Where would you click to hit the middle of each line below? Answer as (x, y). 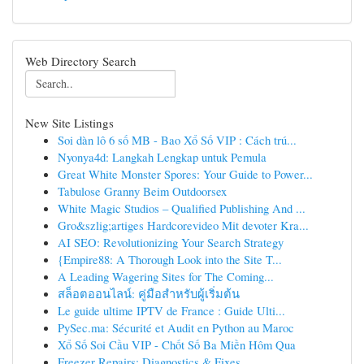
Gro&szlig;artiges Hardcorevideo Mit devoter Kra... (183, 225)
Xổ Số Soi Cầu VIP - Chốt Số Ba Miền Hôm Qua (177, 344)
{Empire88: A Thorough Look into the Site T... (170, 259)
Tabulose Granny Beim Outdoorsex (142, 191)
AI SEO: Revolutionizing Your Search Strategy (171, 242)
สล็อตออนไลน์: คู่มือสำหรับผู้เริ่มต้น (149, 293)
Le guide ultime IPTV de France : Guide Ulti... (171, 310)
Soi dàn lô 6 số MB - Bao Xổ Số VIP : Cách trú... (177, 140)
